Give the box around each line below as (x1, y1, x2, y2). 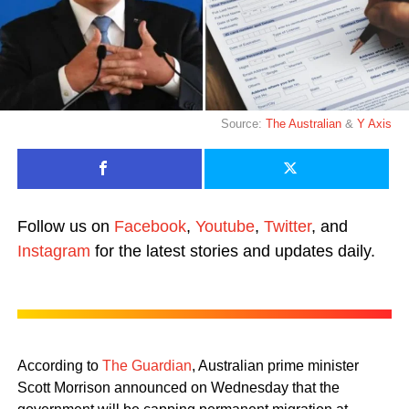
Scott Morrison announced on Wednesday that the (16, 379, 340, 395)
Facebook (113, 216, 186, 236)
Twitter (263, 216, 311, 236)
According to (16, 357, 102, 373)
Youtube (194, 216, 255, 236)
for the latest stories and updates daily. (89, 241, 375, 260)
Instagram (16, 241, 90, 260)
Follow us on (16, 216, 114, 236)
